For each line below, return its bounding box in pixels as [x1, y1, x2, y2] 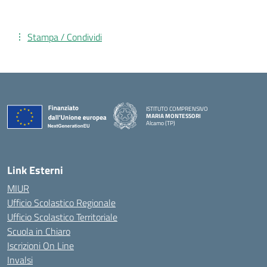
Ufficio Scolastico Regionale [7, 195, 116, 210]
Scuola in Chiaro [7, 224, 70, 238]
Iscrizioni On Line [7, 238, 74, 253]
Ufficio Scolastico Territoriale [7, 210, 117, 224]
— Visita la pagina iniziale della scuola [145, 125, 237, 134]
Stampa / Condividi [27, 30, 102, 44]
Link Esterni [7, 162, 63, 178]
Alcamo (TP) [146, 118, 175, 128]
